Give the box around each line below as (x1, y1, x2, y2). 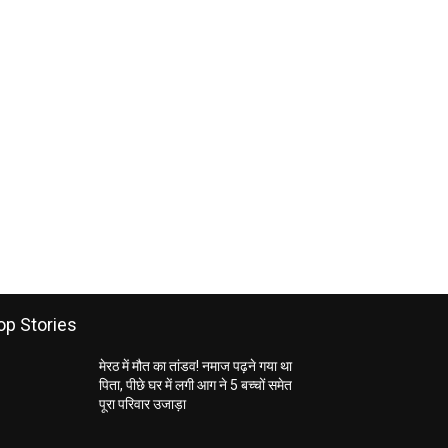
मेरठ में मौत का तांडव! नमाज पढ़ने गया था (99, 358, 293, 375)
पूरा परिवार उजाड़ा (99, 396, 187, 413)
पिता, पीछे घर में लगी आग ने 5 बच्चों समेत (99, 377, 293, 394)
